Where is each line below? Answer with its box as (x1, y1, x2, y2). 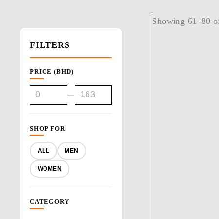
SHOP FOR (30, 124, 65, 132)
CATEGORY (30, 197, 69, 205)
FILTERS (30, 40, 70, 50)
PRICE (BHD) (30, 67, 74, 75)
